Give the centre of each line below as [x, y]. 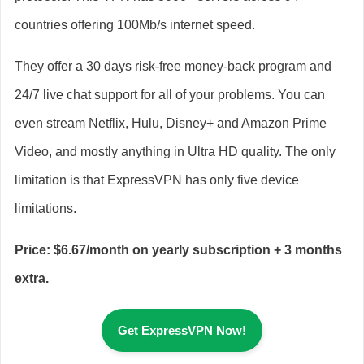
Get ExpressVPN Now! [182, 330]
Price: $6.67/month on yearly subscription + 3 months [178, 249]
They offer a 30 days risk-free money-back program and [173, 66]
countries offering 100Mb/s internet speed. [136, 24]
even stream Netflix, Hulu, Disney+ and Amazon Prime [171, 123]
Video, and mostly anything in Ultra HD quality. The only [175, 151]
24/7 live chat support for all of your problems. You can [170, 94]
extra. [32, 278]
